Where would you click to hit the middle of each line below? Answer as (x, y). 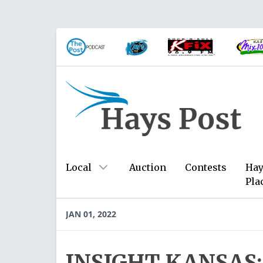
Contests (206, 167)
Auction (148, 167)
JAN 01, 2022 (91, 214)
